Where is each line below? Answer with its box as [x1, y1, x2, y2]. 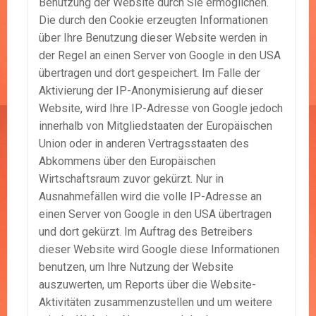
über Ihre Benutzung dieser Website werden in [39, 31, 267, 45]
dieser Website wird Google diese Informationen [39, 243, 279, 257]
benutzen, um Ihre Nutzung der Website [39, 260, 233, 274]
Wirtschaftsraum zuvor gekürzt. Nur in [39, 172, 224, 186]
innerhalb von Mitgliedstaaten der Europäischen [39, 119, 272, 133]
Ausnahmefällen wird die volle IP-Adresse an [39, 190, 262, 204]
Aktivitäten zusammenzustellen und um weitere [39, 296, 272, 310]
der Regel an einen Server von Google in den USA [39, 49, 281, 63]
